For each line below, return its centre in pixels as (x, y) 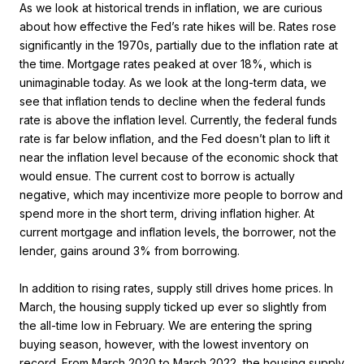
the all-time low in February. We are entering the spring (166, 326)
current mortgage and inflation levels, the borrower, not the (178, 232)
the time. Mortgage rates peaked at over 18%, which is (166, 64)
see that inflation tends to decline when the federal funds (173, 102)
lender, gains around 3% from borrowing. (130, 251)
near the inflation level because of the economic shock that (179, 158)
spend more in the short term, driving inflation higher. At (167, 214)
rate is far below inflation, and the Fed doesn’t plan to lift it (175, 139)
